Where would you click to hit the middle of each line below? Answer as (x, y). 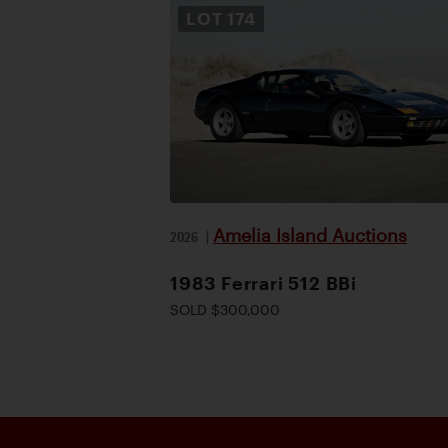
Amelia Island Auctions (310, 234)
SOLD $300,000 (225, 309)
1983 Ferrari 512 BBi (263, 282)
